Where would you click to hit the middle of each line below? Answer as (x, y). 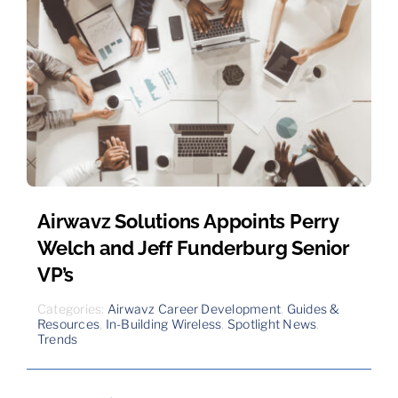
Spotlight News (272, 324)
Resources (68, 324)
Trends (57, 339)
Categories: (72, 309)
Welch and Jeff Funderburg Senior (193, 248)
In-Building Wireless (163, 324)
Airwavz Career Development (194, 309)
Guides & (313, 309)
